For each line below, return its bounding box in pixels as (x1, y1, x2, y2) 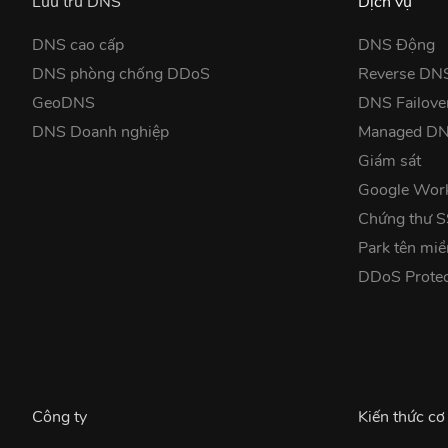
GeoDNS (32, 91, 95, 114)
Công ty (32, 405, 87, 428)
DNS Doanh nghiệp (32, 120, 169, 143)
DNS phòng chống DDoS (32, 62, 210, 85)
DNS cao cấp (32, 33, 124, 56)
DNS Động (358, 33, 436, 56)
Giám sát (358, 149, 422, 172)
